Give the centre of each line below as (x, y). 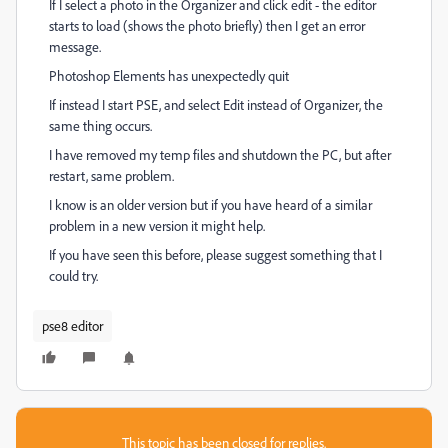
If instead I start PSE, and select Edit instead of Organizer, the (216, 104)
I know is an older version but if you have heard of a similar (210, 204)
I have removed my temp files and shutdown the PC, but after (220, 154)
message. (75, 46)
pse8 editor (72, 325)
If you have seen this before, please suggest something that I (215, 254)
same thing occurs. (100, 125)
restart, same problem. (111, 175)
